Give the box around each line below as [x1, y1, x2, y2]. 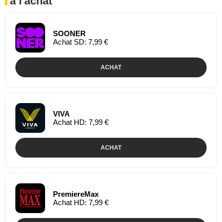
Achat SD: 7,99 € [53, 37, 108, 46]
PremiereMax [53, 189, 99, 198]
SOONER [53, 29, 86, 38]
